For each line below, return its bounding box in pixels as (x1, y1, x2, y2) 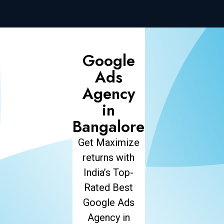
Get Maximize (77, 136, 139, 148)
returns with (82, 151, 135, 163)
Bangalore (72, 115, 145, 138)
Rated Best (84, 181, 133, 193)
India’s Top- (83, 166, 134, 178)
